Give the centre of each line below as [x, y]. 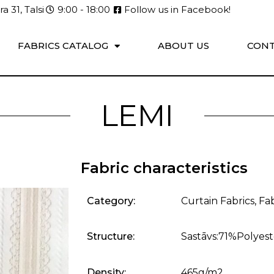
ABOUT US [183, 46]
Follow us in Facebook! [177, 9]
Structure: [111, 237]
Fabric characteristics [164, 168]
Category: [111, 201]
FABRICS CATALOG [63, 46]
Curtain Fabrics [218, 201]
